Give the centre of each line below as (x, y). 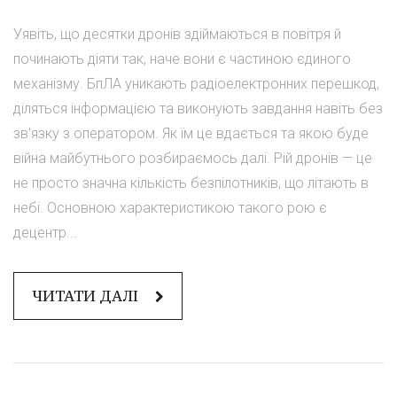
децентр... (45, 233)
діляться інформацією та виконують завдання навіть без (198, 109)
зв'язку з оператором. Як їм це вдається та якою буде (191, 134)
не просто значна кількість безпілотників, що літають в (191, 183)
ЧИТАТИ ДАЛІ (87, 296)
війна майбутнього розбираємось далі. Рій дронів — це (193, 159)
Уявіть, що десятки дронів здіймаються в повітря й (177, 35)
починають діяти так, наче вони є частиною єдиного (182, 59)
